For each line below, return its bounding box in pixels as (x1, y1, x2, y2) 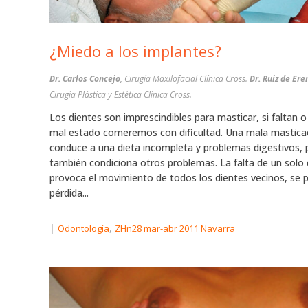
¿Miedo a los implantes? (49, 41, 221, 62)
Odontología (58, 222, 109, 235)
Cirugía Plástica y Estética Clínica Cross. (49, 89, 192, 101)
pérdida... (49, 186, 89, 200)
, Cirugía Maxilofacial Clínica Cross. (120, 73, 250, 85)
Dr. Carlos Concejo (49, 73, 120, 85)
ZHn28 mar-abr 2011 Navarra (115, 222, 235, 235)
